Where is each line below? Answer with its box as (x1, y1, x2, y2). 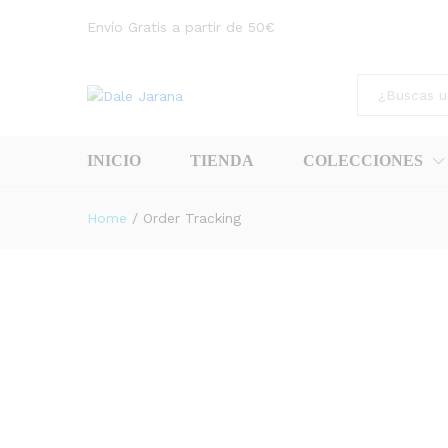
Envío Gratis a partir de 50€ (87, 19, 275, 35)
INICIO (87, 152, 141, 169)
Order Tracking (143, 210, 241, 226)
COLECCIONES (303, 152, 423, 169)
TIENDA (190, 152, 254, 169)
